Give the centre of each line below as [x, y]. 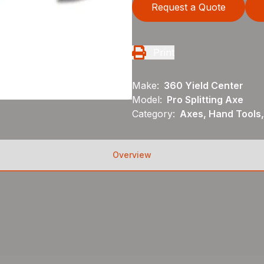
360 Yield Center [204, 85]
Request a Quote [189, 7]
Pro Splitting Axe [205, 100]
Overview [132, 155]
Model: [147, 100]
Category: [154, 114]
